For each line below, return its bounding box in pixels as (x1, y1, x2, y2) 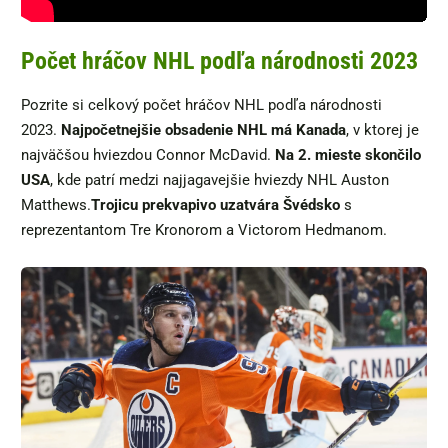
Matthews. (21, 196, 91, 215)
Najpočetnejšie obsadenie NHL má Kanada (61, 121, 346, 140)
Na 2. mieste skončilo (275, 146, 421, 165)
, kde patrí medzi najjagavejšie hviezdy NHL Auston (50, 171, 389, 190)
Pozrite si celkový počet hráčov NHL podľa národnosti (21, 96, 382, 115)
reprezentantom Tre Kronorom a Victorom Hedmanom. (21, 221, 387, 240)
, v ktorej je (346, 121, 419, 140)
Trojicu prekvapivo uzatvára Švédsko (91, 196, 340, 215)
